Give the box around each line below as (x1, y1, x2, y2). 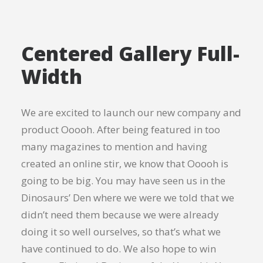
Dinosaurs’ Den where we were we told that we (21, 191, 234, 204)
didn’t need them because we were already (21, 208, 219, 221)
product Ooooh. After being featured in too (21, 123, 220, 136)
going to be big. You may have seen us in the (21, 174, 225, 187)
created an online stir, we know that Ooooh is (21, 157, 228, 170)
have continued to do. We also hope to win (21, 242, 216, 255)
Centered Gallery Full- (21, 40, 240, 67)
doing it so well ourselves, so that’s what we (21, 225, 221, 238)
